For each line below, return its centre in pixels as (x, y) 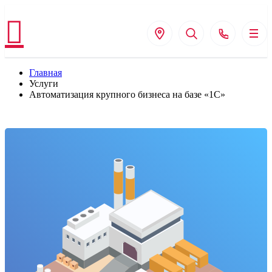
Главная (46, 73)
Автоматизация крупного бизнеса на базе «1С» (127, 94)
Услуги (44, 83)
